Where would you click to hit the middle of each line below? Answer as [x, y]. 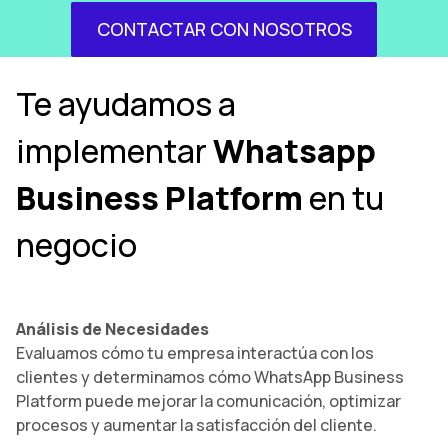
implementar [114, 151]
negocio [76, 245]
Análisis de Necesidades [112, 329]
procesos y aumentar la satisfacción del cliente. [196, 425]
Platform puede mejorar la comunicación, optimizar [208, 401]
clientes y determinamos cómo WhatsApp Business [210, 377]
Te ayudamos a [126, 104]
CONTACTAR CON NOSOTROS [224, 29]
